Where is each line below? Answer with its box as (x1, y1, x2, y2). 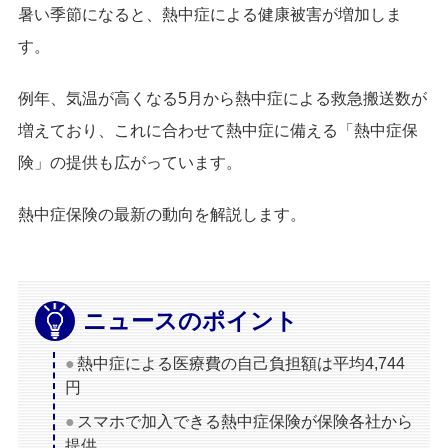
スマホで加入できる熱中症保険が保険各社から (77, 413, 413, 431)
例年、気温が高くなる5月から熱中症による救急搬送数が (18, 90, 427, 108)
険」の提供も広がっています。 (18, 154, 242, 172)
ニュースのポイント (83, 308, 298, 335)
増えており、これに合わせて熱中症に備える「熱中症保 (18, 122, 418, 140)
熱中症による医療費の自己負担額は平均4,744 (77, 355, 405, 373)
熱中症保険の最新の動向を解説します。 (18, 206, 306, 224)
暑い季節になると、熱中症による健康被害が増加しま (18, 6, 402, 24)
